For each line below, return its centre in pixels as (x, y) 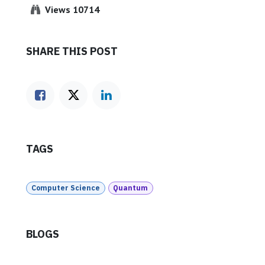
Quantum (131, 188)
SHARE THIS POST (72, 51)
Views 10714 (71, 9)
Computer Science (65, 188)
